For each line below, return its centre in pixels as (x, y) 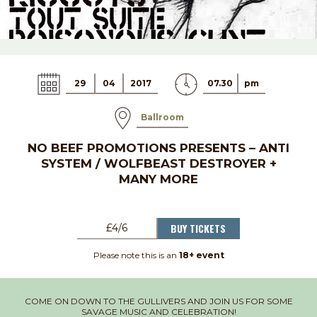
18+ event (201, 255)
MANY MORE (158, 179)
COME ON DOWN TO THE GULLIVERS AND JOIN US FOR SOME (158, 301)
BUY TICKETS (198, 228)
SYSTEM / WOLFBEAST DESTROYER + (158, 163)
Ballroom (162, 117)
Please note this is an (136, 255)
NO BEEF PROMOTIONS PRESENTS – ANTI (158, 148)
